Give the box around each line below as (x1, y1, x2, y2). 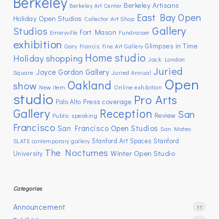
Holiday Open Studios (13, 14, 82, 23)
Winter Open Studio (110, 148, 175, 158)
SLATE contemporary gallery (13, 137, 90, 145)
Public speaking (52, 111, 98, 119)
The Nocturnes (45, 146, 109, 158)
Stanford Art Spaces (92, 136, 152, 145)
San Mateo (160, 125, 191, 132)
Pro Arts (133, 91, 177, 108)
